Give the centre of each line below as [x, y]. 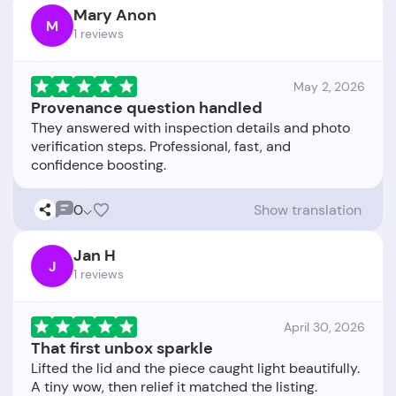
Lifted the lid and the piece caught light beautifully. [195, 369]
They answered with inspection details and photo [190, 128]
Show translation [308, 209]
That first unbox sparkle [122, 349]
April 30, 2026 [324, 327]
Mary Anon [115, 15]
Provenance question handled [147, 108]
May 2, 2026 [329, 87]
